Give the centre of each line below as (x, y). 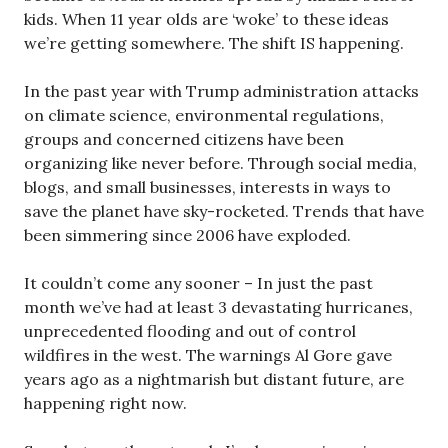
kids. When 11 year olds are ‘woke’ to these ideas (206, 18)
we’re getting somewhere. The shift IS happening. (214, 42)
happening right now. (105, 402)
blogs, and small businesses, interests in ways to (207, 186)
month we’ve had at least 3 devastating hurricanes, (218, 306)
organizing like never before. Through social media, (220, 162)
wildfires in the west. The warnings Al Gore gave (208, 354)
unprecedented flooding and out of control (190, 330)
